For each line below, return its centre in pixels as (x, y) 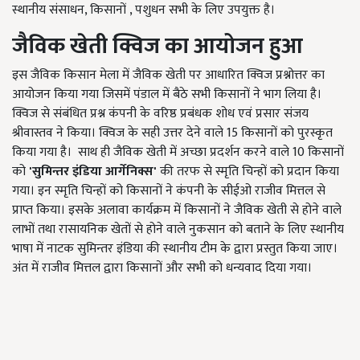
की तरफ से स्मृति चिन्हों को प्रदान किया (248, 172)
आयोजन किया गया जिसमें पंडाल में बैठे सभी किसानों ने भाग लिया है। (167, 94)
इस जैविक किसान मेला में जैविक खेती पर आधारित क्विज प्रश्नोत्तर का (168, 75)
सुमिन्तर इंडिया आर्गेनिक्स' (94, 172)
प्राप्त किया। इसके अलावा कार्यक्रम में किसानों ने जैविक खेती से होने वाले (177, 210)
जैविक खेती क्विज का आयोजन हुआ (157, 46)
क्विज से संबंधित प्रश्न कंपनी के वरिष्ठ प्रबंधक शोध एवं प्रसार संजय (160, 114)
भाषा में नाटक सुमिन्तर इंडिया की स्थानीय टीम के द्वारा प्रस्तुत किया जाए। (175, 249)
